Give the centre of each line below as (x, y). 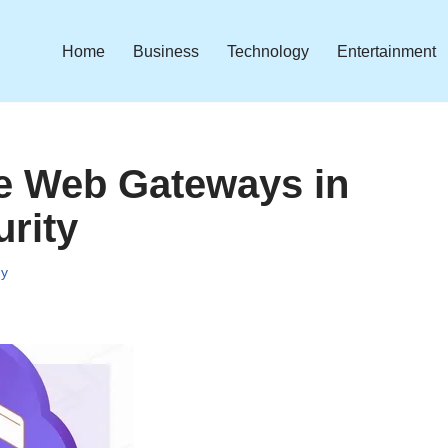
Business (166, 51)
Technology (268, 51)
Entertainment (386, 51)
